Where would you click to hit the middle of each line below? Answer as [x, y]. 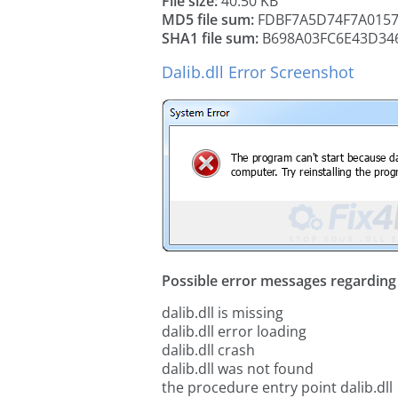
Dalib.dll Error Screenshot [258, 72]
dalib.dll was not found [238, 369]
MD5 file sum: [208, 20]
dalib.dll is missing [223, 313]
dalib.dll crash [208, 350]
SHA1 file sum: [210, 38]
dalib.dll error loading [234, 331]
